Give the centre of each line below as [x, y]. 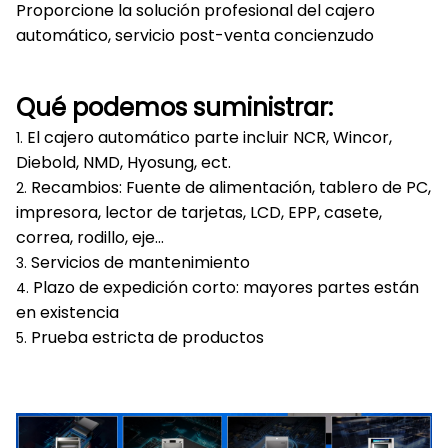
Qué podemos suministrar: [174, 107]
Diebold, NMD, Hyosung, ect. [123, 162]
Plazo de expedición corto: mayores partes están [226, 287]
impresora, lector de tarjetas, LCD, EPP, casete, [199, 212]
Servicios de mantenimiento [140, 262]
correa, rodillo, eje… [90, 237]
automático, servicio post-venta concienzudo [195, 35]
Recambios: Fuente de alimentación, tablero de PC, [231, 187]
